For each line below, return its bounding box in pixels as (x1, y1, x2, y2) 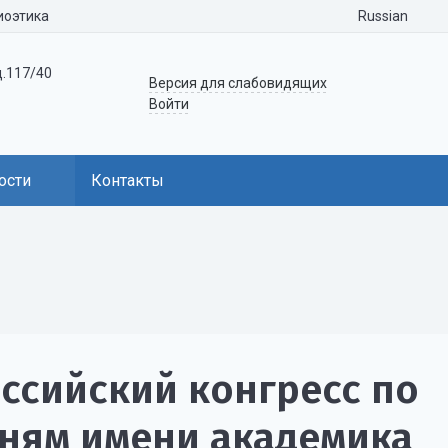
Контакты (91, 171, 164, 190)
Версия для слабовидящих (149, 75, 328, 91)
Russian (358, 7, 409, 24)
